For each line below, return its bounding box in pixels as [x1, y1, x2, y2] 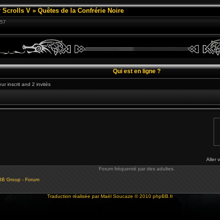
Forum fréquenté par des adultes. [99, 166, 175, 171]
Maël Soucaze [101, 193, 133, 199]
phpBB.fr [153, 193, 173, 199]
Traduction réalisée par [47, 193, 101, 199]
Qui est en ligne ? [113, 68, 161, 74]
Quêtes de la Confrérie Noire [38, 7, 124, 14]
